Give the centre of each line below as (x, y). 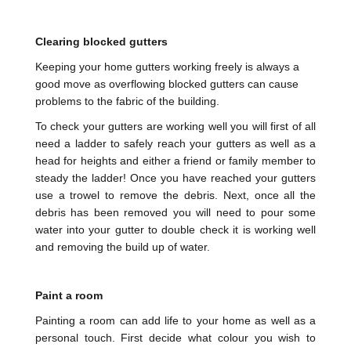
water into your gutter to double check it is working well (175, 230)
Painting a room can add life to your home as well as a (175, 321)
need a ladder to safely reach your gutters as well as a (175, 144)
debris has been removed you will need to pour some (175, 213)
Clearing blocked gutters (101, 42)
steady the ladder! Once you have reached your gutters (175, 178)
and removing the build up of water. (122, 247)
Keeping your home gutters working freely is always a (167, 67)
